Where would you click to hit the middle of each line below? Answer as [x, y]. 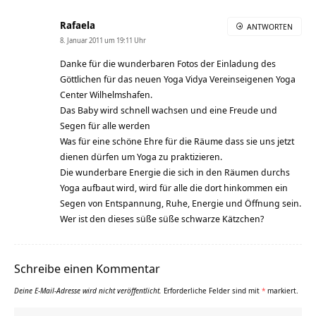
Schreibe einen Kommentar [87, 268]
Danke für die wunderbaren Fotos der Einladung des [168, 63]
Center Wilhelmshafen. [106, 94]
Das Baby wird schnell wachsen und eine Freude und [169, 110]
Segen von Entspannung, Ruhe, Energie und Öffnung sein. [181, 203]
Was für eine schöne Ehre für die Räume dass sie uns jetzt [177, 141]
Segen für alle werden [105, 125]
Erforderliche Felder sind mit [213, 290]
